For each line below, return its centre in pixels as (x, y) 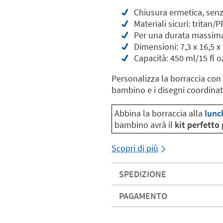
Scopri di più (135, 148)
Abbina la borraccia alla (160, 113)
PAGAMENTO (143, 196)
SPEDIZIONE (143, 174)
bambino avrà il (145, 125)
